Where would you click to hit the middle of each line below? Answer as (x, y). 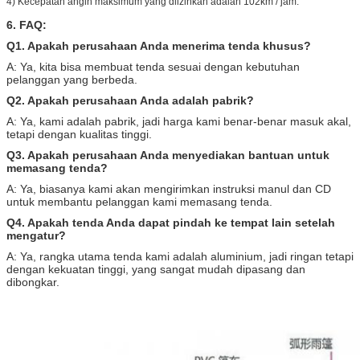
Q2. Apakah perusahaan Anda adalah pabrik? (130, 100)
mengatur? (36, 235)
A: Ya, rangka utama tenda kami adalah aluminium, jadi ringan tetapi (180, 256)
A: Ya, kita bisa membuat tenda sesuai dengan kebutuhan (153, 66)
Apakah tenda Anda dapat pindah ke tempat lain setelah (181, 222)
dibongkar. (33, 282)
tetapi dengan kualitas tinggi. (79, 134)
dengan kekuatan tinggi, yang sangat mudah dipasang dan (156, 269)
